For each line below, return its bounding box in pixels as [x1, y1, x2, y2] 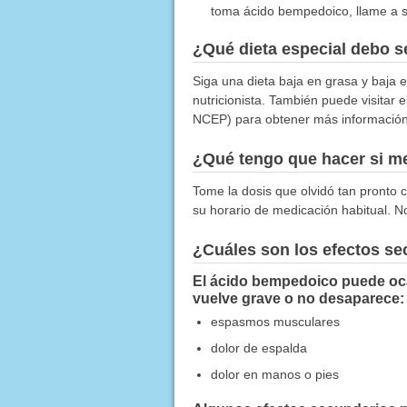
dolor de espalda [210, 340, 307, 355]
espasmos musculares [210, 313, 340, 329]
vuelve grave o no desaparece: [192, 290, 404, 306]
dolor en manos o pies [210, 366, 339, 382]
